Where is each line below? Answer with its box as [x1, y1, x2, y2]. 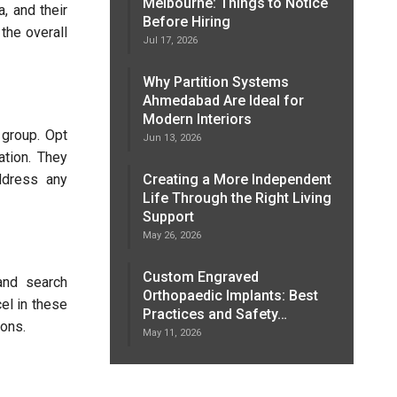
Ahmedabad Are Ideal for [142, 92, 304, 109]
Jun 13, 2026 [142, 132, 201, 144]
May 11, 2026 [142, 327, 201, 339]
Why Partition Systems [142, 74, 289, 90]
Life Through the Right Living [142, 190, 331, 206]
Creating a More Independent [142, 171, 331, 188]
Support [142, 208, 194, 225]
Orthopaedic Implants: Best [142, 287, 318, 304]
